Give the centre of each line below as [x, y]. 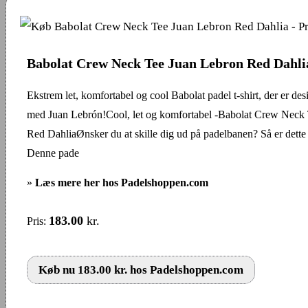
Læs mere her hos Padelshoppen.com [122, 182]
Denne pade [53, 153]
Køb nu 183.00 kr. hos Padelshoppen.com [141, 269]
